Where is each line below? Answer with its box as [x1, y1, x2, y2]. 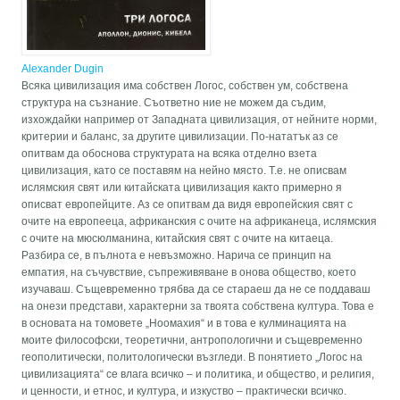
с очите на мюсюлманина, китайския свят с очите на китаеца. [21, 232, 334, 246]
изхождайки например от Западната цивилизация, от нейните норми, [21, 113, 378, 127]
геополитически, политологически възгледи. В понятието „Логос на [21, 351, 363, 364]
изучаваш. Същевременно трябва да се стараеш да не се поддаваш [21, 283, 371, 296]
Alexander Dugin [21, 62, 104, 76]
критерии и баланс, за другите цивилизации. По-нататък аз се [21, 130, 339, 144]
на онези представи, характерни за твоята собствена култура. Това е [21, 300, 375, 313]
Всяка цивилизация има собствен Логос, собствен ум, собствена [21, 79, 349, 93]
